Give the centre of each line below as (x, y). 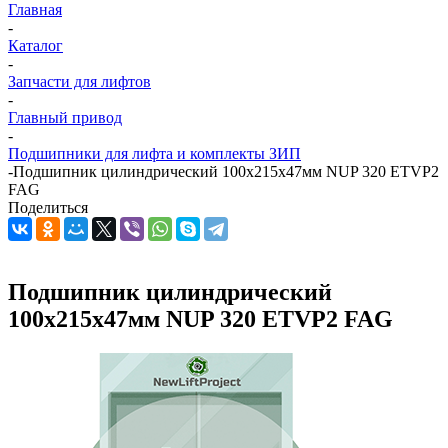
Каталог (35, 45)
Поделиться (48, 207)
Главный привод (65, 117)
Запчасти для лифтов (79, 81)
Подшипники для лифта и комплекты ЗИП (154, 153)
